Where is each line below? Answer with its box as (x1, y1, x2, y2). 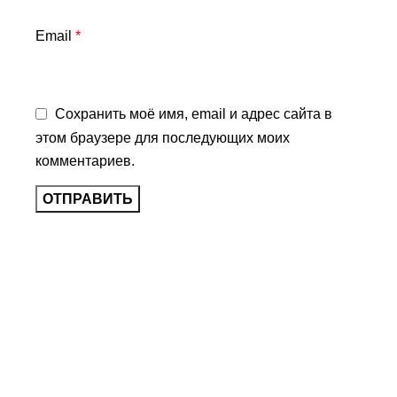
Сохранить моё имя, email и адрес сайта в (55, 106, 332, 122)
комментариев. (35, 152, 135, 168)
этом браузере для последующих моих (35, 129, 290, 145)
